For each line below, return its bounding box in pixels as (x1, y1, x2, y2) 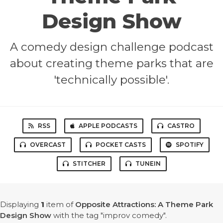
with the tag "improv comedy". (51, 211, 167, 221)
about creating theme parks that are (9, 56, 214, 71)
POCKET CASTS (95, 141, 146, 149)
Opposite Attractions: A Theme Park (75, 200, 213, 210)
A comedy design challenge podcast (9, 40, 214, 54)
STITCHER (72, 160, 106, 168)
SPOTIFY (175, 141, 204, 149)
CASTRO (167, 122, 195, 130)
